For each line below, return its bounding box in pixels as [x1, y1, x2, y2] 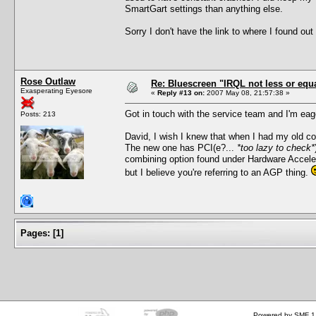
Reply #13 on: [157, 88, 205, 97]
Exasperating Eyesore [20, 86, 92, 95]
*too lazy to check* [237, 142, 315, 153]
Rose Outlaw [20, 75, 75, 87]
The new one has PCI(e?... [125, 142, 237, 153]
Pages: [20, 227, 50, 238]
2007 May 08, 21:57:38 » [205, 88, 290, 97]
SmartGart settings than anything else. [125, 3, 283, 14]
